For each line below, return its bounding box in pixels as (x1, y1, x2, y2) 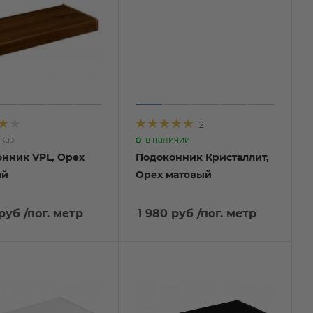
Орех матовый (135, 168, 212, 181)
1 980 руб (137, 206, 194, 220)
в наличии (145, 133, 190, 145)
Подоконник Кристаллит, (135, 150, 269, 163)
